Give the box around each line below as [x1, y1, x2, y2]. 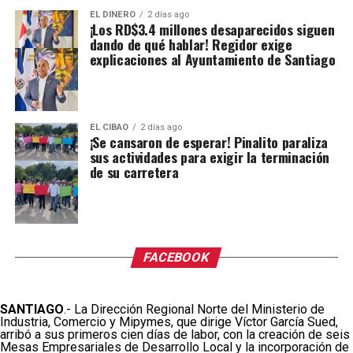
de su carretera [89, 161, 179, 182]
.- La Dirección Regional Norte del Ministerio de [64, 301, 325, 317]
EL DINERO [89, 9, 136, 20]
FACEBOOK [142, 249, 212, 265]
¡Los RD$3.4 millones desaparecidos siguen [89, 18, 335, 39]
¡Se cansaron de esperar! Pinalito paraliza [89, 131, 328, 152]
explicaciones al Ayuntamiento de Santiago [89, 48, 336, 69]
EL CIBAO [89, 121, 128, 132]
